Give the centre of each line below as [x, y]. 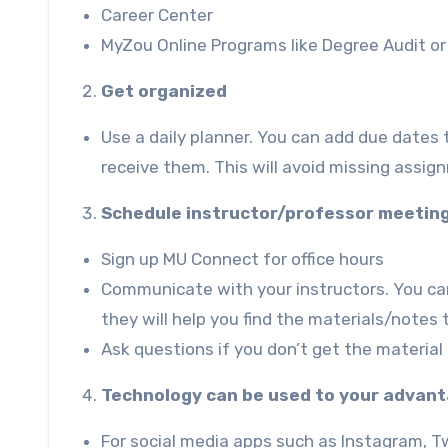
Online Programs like [237, 44]
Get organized [164, 90]
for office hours [321, 258]
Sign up [132, 258]
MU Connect [211, 258]
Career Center [157, 14]
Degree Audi [370, 44]
